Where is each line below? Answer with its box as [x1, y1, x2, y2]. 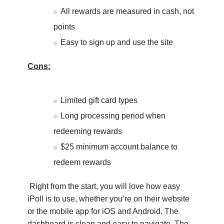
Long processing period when [60, 111, 165, 120]
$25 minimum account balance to [60, 142, 177, 151]
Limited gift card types [60, 95, 137, 104]
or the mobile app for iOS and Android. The [27, 206, 178, 215]
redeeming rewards [53, 126, 122, 135]
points [53, 22, 75, 31]
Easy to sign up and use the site [60, 37, 173, 46]
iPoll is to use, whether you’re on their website [27, 194, 189, 203]
